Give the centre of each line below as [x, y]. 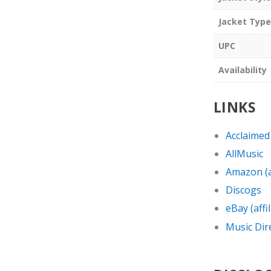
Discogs [244, 190]
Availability [242, 70]
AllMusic [245, 153]
